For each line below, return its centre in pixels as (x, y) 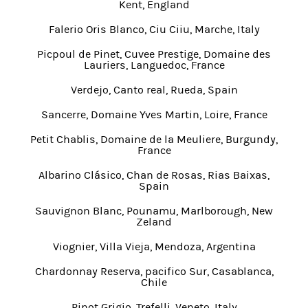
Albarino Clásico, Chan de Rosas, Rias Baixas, (154, 175)
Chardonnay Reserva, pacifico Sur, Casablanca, (154, 271)
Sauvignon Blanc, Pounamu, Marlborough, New (154, 211)
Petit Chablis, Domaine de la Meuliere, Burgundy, (154, 139)
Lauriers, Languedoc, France (154, 65)
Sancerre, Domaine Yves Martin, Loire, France (154, 114)
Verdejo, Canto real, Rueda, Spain (154, 90)
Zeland (154, 222)
